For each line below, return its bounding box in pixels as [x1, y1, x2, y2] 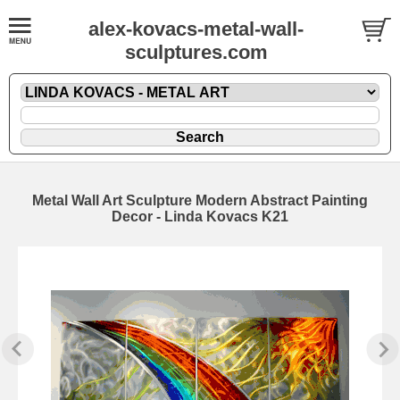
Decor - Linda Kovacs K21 [112, 208, 288, 224]
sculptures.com [124, 41, 268, 63]
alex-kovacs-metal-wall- [88, 18, 304, 40]
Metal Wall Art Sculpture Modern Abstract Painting [32, 192, 368, 208]
